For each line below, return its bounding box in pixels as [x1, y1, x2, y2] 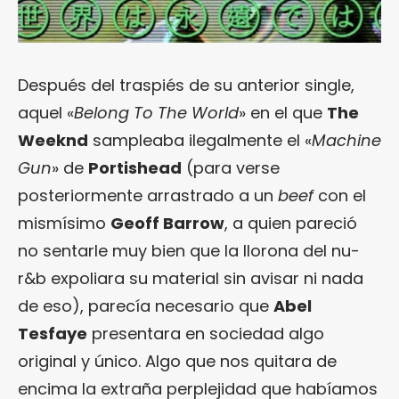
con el [313, 183, 366, 207]
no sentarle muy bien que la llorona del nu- [18, 239, 360, 262]
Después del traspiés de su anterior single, [18, 73, 354, 96]
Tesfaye [18, 322, 87, 345]
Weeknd [18, 128, 88, 151]
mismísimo [18, 211, 110, 234]
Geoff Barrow [110, 211, 224, 234]
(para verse [182, 156, 280, 179]
